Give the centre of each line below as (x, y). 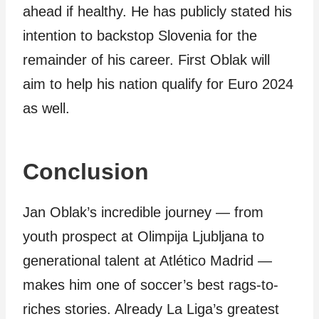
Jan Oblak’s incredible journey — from (143, 212)
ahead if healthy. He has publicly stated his (157, 11)
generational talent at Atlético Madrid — (147, 261)
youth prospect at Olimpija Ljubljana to (143, 236)
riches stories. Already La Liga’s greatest (151, 309)
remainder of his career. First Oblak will (146, 60)
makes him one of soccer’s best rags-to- (151, 285)
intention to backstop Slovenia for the (140, 36)
